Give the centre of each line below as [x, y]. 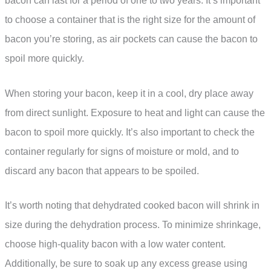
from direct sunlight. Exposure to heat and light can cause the [135, 113]
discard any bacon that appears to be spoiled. [102, 171]
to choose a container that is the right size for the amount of [130, 19]
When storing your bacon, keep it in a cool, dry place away [129, 93]
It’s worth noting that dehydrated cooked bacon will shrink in [132, 206]
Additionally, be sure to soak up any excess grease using [126, 264]
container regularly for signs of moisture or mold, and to [122, 151]
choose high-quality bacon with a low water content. [115, 244]
